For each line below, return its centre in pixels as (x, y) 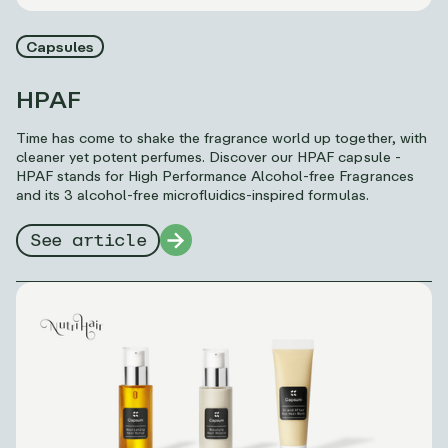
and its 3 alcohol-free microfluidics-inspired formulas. (192, 194)
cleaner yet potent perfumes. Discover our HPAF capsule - (208, 156)
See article (88, 240)
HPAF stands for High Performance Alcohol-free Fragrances (215, 175)
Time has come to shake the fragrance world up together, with (221, 137)
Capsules (60, 46)
